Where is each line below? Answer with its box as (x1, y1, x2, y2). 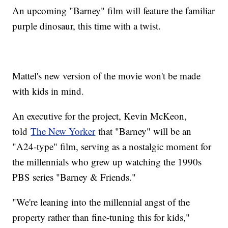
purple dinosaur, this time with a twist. (12, 19, 161, 33)
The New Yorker (31, 125, 96, 138)
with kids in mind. (12, 84, 84, 98)
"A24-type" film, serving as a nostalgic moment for (12, 140, 212, 153)
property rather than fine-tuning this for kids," (12, 211, 190, 224)
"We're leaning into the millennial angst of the (12, 195, 190, 209)
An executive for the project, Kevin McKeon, (12, 109, 187, 123)
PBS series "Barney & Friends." (12, 170, 139, 184)
